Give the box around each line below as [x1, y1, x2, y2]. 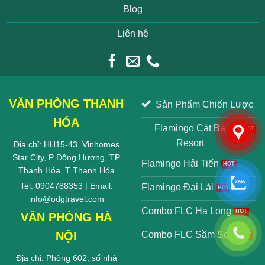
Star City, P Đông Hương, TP [12, 152, 120, 162]
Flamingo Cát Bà [154, 122, 226, 133]
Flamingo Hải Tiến [141, 159, 219, 169]
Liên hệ [117, 28, 148, 38]
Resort [176, 137, 204, 148]
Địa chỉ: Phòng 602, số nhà [15, 253, 117, 263]
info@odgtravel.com [28, 193, 104, 203]
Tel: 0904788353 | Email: [20, 180, 113, 190]
